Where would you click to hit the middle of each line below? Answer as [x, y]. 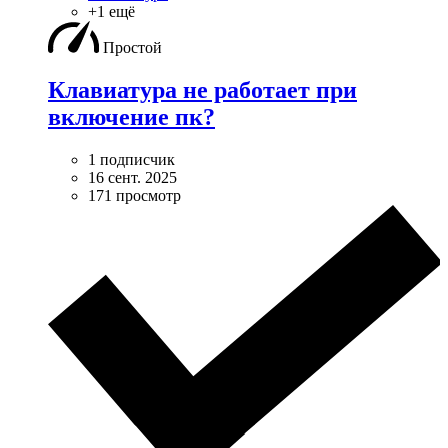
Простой [132, 47]
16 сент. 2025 [132, 177]
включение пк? [131, 116]
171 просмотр [134, 195]
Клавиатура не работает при [202, 89]
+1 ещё [111, 11]
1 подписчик [131, 159]
